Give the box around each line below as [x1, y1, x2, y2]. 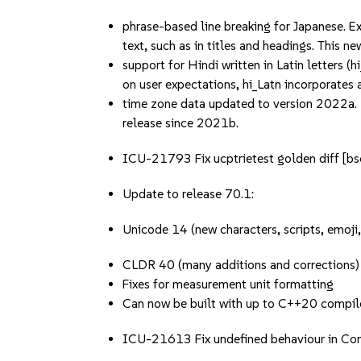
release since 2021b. [122, 115, 239, 131]
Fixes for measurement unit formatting [122, 276, 334, 292]
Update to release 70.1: [122, 186, 255, 201]
